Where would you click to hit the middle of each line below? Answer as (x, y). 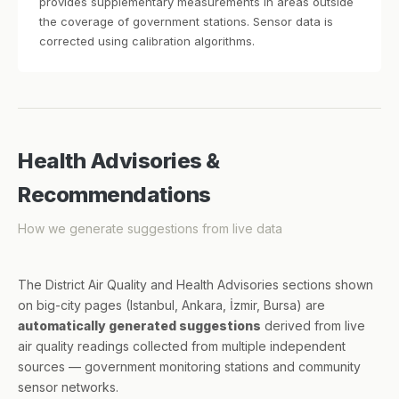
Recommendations (114, 195)
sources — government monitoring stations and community (189, 366)
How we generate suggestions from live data (150, 228)
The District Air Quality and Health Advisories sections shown (195, 285)
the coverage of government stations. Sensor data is (186, 21)
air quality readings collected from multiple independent (182, 346)
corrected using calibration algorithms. (147, 41)
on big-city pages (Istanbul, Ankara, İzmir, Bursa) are (171, 305)
